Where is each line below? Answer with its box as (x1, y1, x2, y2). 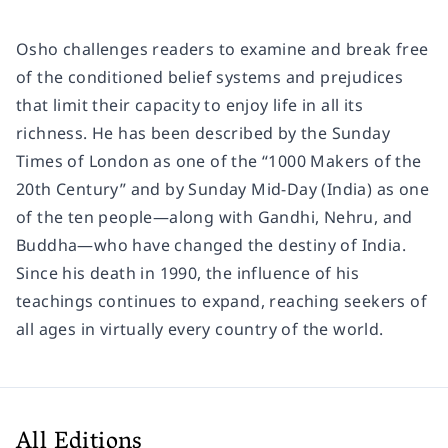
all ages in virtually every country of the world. (16, 317, 384, 340)
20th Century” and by (16, 177, 189, 200)
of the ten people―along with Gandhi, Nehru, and (16, 205, 413, 228)
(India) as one (317, 177, 430, 200)
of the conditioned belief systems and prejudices (16, 65, 404, 88)
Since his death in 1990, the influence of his (16, 261, 359, 284)
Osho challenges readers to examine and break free (16, 37, 429, 60)
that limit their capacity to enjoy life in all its (16, 93, 363, 116)
